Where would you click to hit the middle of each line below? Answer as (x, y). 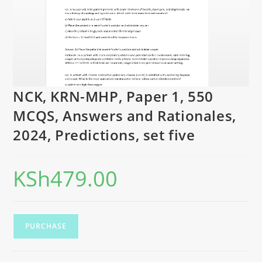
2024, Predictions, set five (104, 135)
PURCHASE (46, 226)
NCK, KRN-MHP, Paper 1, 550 (113, 96)
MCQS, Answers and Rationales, (125, 115)
